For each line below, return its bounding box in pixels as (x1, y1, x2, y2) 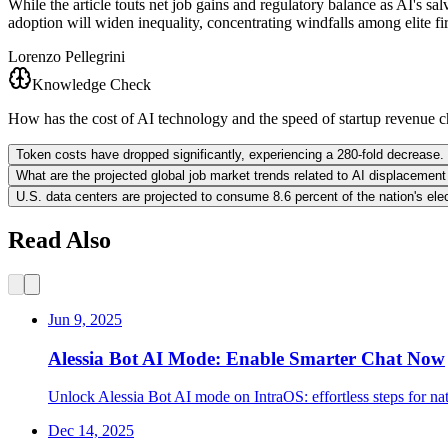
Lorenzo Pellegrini (8, 48, 125, 66)
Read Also (8, 226, 111, 253)
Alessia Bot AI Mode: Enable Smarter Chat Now (48, 347, 445, 369)
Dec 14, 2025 (48, 422, 134, 440)
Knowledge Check (32, 76, 151, 94)
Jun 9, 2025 (48, 310, 122, 328)
